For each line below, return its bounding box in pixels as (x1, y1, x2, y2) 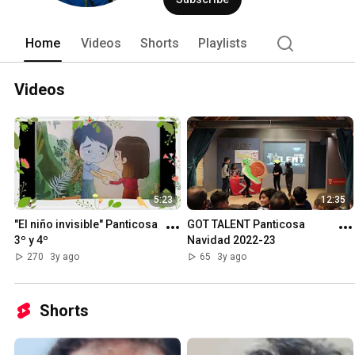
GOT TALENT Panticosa (187, 218, 305, 231)
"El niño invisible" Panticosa (14, 218, 158, 231)
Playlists (198, 35, 247, 51)
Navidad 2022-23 (187, 234, 276, 247)
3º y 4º (14, 234, 48, 247)
